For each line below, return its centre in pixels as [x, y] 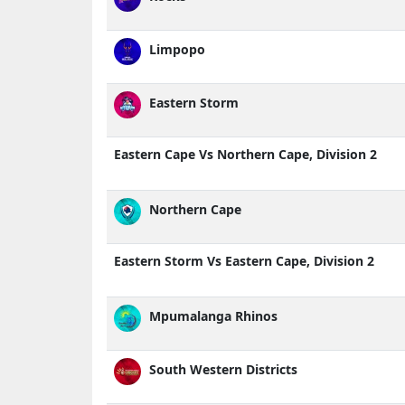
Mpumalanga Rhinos [212, 316]
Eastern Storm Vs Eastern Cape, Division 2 [244, 260]
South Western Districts [221, 370]
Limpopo [175, 50]
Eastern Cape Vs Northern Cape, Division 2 [245, 154]
